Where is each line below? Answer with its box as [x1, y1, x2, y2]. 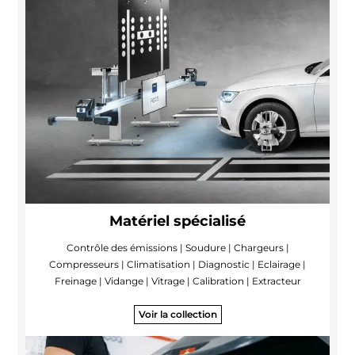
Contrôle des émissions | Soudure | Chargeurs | [66, 241, 289, 254]
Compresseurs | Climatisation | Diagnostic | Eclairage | [49, 258, 306, 270]
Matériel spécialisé [109, 212, 246, 230]
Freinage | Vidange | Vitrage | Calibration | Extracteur [54, 274, 301, 287]
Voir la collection [138, 307, 217, 320]
